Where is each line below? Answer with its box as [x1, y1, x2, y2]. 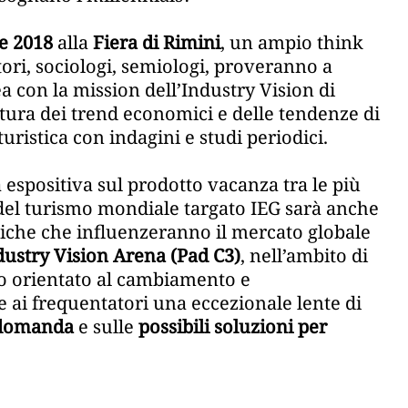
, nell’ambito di [240, 243, 368, 269]
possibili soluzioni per [138, 314, 327, 340]
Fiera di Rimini [93, 30, 220, 56]
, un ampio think [220, 30, 363, 56]
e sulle [74, 314, 138, 340]
